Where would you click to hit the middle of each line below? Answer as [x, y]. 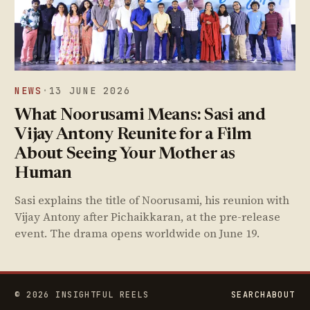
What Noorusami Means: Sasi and [140, 116]
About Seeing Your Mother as [125, 154]
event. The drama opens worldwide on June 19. [137, 234]
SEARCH [249, 294]
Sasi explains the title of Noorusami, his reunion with [152, 200]
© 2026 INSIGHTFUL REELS [82, 294]
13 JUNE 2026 [90, 91]
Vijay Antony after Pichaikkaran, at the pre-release [148, 217]
